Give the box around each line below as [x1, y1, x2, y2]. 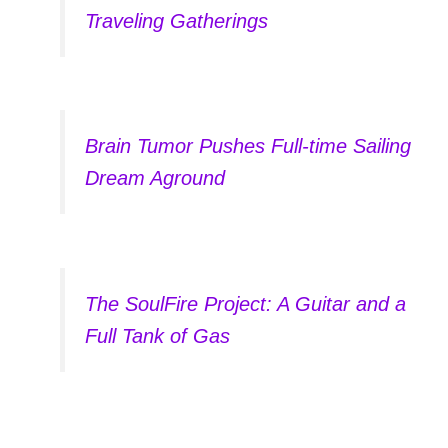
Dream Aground [84, 167, 225, 190]
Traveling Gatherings [84, 9, 268, 32]
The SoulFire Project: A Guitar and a [84, 292, 406, 315]
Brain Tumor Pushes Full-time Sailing [84, 135, 411, 158]
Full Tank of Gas [84, 324, 230, 347]
